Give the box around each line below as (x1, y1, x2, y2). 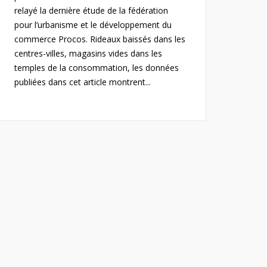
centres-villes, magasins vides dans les (14, 48, 162, 59)
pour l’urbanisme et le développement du (14, 19, 172, 30)
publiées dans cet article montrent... (14, 76, 151, 88)
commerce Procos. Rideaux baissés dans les (14, 33, 185, 45)
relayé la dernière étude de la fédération (14, 5, 168, 16)
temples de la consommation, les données (14, 62, 179, 73)
